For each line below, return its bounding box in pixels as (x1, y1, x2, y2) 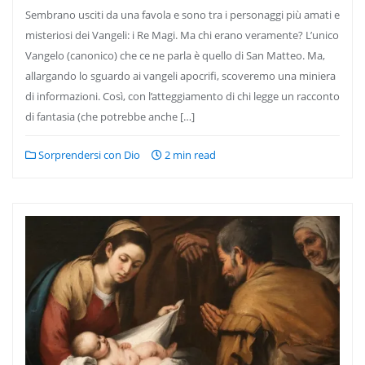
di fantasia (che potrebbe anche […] (25, 109, 195, 124)
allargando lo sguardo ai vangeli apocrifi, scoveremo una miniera (25, 68, 336, 83)
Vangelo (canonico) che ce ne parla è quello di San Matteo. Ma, (25, 48, 325, 63)
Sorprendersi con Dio (36, 147, 140, 162)
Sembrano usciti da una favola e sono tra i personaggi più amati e (25, 7, 340, 22)
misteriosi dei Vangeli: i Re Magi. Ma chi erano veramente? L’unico (25, 28, 339, 42)
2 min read (162, 147, 216, 162)
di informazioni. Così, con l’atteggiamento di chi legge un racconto (25, 89, 340, 103)
